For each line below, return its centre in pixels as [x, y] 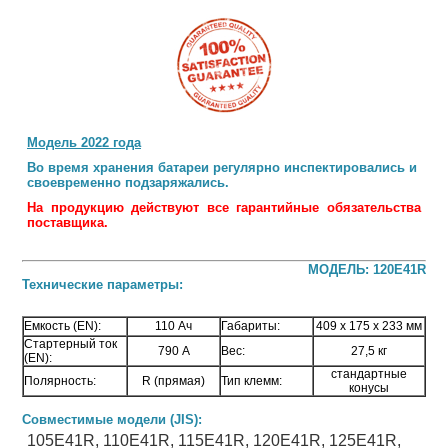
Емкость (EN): [62, 326]
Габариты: [250, 326]
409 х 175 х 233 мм [369, 326]
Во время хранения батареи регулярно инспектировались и [222, 167]
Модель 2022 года [84, 142]
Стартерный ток [70, 344]
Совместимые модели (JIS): [112, 419]
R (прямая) [173, 381]
